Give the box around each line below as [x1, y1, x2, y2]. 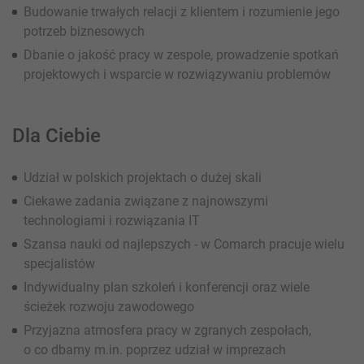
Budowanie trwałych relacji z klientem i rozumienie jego [24, 3, 340, 19]
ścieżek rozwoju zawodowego [24, 298, 194, 314]
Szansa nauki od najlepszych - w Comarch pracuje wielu [24, 236, 344, 252]
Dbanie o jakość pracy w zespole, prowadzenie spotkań [24, 46, 339, 63]
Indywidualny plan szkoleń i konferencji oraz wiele [24, 279, 310, 295]
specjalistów [24, 255, 95, 271]
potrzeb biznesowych [24, 23, 145, 39]
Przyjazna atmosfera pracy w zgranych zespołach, [24, 322, 311, 338]
